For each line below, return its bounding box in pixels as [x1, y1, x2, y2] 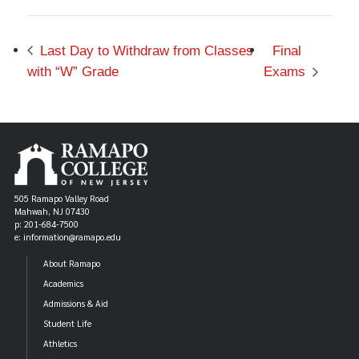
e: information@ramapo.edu [14, 231, 122, 244]
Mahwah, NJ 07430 [14, 205, 91, 218]
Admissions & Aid [43, 297, 109, 310]
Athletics [43, 337, 78, 350]
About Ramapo [43, 257, 101, 270]
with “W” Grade [26, 64, 119, 80]
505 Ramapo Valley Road [14, 192, 110, 205]
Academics [43, 277, 84, 290]
